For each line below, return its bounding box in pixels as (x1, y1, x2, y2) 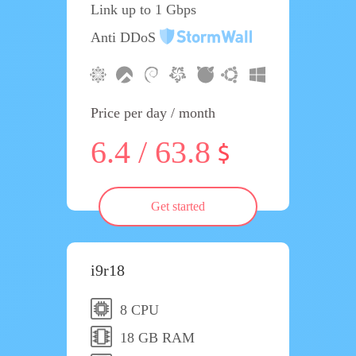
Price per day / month (91, 105, 215, 121)
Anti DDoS (91, 29, 160, 45)
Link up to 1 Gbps (91, 2, 196, 17)
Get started (151, 199, 205, 213)
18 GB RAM (120, 330, 195, 346)
